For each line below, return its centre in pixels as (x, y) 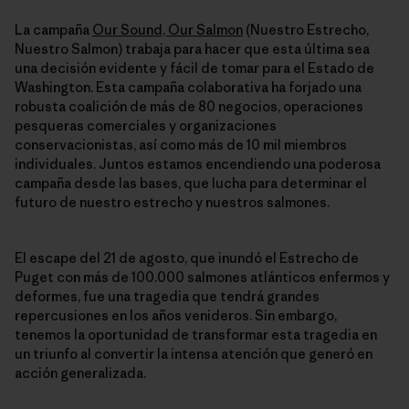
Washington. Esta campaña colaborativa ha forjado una (188, 88)
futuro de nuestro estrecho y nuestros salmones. (172, 203)
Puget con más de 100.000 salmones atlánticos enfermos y (202, 278)
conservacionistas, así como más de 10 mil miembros (181, 145)
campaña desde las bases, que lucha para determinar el (191, 184)
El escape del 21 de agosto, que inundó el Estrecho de (187, 258)
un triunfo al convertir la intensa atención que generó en (194, 354)
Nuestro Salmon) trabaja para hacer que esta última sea (192, 49)
